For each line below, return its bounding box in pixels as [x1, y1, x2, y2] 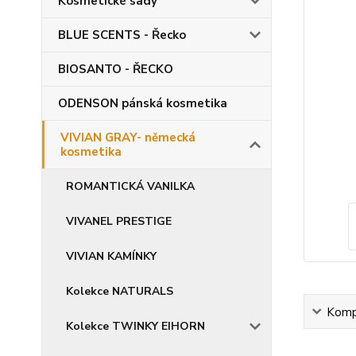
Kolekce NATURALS [66, 284, 173, 299]
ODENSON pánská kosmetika [58, 95, 227, 111]
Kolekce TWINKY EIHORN [66, 319, 205, 334]
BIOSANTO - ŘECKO [58, 61, 173, 77]
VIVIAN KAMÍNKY [66, 249, 157, 264]
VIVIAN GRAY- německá [60, 130, 195, 145]
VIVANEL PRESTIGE [66, 214, 172, 229]
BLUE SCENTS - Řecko [58, 27, 186, 43]
